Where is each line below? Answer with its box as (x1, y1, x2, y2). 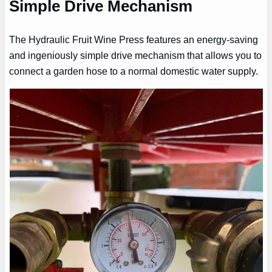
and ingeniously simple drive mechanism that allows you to (9, 49, 262, 61)
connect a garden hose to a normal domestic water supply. (9, 65, 259, 76)
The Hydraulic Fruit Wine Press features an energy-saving (9, 33, 259, 45)
